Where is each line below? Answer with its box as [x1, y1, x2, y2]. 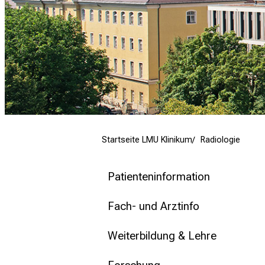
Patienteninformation [108, 170, 210, 184]
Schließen [34, 34, 77, 44]
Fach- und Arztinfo [108, 199, 199, 214]
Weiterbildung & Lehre [108, 229, 216, 243]
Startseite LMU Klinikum [102, 135, 192, 146]
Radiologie [201, 135, 240, 146]
